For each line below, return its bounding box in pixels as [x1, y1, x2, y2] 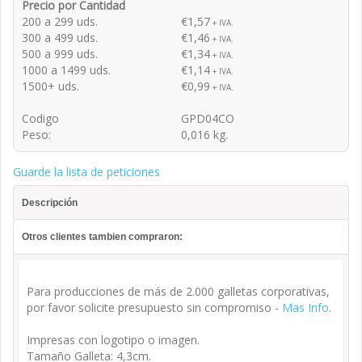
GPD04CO [181, 110, 234, 126]
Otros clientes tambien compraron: [22, 230, 183, 242]
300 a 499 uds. [22, 29, 98, 45]
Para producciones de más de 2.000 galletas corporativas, [27, 283, 330, 299]
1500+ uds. [22, 78, 79, 94]
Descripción [22, 196, 78, 208]
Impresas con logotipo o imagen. [27, 331, 200, 347]
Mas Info [282, 299, 329, 315]
